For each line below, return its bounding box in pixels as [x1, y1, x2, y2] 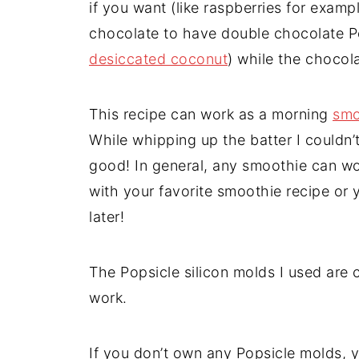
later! [89, 208, 124, 226]
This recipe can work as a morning [89, 106, 333, 123]
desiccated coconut [89, 50, 228, 68]
